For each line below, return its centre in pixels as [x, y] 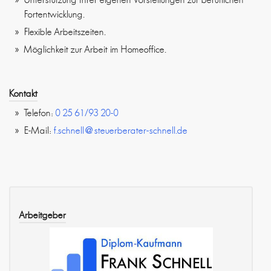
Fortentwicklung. [54, 15]
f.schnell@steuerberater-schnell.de [121, 131]
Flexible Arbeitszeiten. [65, 32]
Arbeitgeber [43, 215]
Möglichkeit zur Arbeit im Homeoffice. [95, 50]
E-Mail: [39, 131]
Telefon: [40, 113]
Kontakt [23, 94]
